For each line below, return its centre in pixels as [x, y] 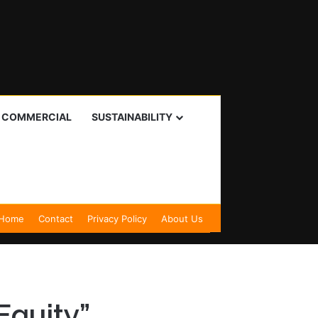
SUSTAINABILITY [132, 117]
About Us [182, 219]
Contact [56, 219]
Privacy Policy [117, 219]
